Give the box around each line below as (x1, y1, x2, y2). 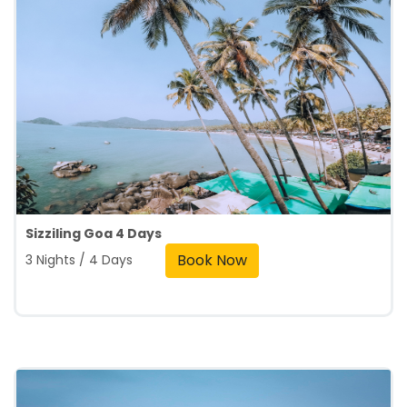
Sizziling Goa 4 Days (25, 224, 162, 243)
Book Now (177, 250, 247, 271)
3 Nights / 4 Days (25, 250, 165, 269)
